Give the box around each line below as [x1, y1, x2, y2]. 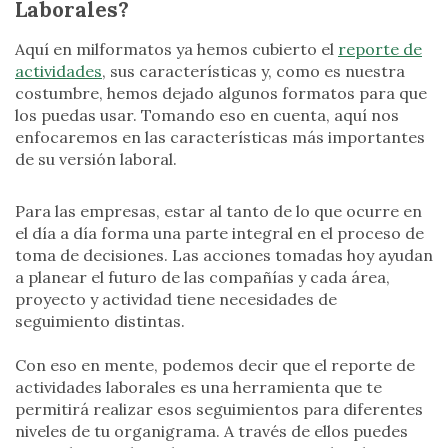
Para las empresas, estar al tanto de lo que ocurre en [15, 200, 422, 221]
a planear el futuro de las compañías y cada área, [15, 266, 390, 287]
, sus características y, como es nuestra [102, 61, 405, 82]
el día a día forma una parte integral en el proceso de [15, 222, 424, 243]
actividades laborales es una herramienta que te [15, 376, 382, 397]
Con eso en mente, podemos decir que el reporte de [15, 354, 415, 375]
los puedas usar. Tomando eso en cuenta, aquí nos [15, 105, 399, 126]
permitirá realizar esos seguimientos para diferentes [15, 398, 423, 419]
